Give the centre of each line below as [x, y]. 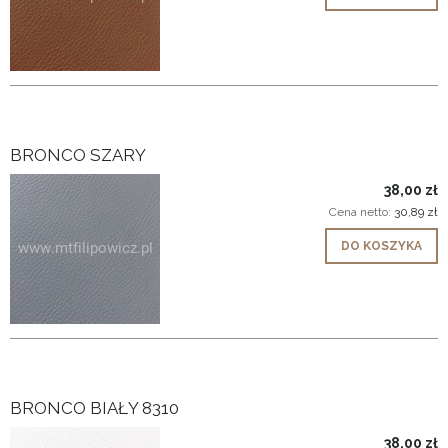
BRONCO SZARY [78, 154]
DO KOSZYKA [381, 245]
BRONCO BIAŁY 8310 [94, 407]
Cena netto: [361, 211]
